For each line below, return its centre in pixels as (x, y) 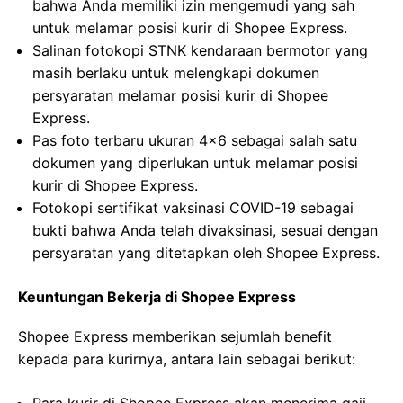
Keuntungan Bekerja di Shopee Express (157, 297)
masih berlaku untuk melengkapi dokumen (176, 73)
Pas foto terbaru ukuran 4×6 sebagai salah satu (195, 141)
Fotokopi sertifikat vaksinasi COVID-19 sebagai (193, 208)
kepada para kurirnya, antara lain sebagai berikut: (187, 359)
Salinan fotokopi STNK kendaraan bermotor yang (200, 51)
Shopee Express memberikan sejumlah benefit (175, 337)
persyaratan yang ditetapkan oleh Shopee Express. (206, 253)
